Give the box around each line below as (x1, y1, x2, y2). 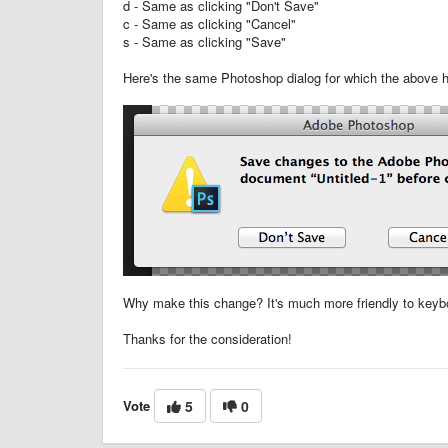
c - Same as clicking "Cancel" (123, 13, 296, 33)
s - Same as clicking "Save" (123, 31, 286, 51)
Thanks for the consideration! (123, 328, 292, 348)
